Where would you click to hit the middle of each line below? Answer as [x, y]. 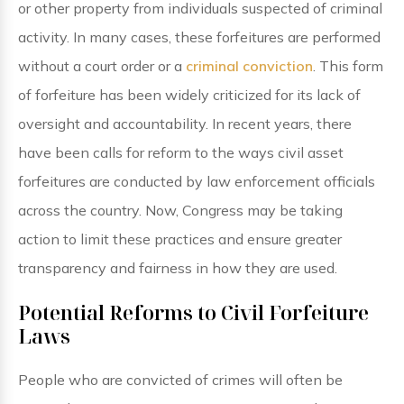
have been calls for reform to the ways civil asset [181, 152]
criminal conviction [248, 66]
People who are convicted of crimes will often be [180, 380]
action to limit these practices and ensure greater [180, 239]
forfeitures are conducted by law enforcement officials [197, 181]
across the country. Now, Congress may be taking [180, 210]
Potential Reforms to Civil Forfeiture [193, 312]
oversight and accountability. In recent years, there [185, 124]
